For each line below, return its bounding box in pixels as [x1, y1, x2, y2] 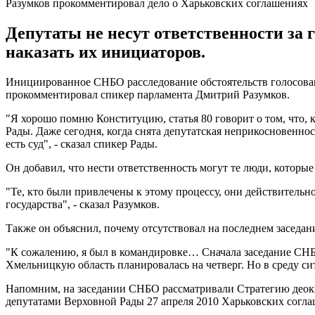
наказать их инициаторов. [6, 42, 205, 61]
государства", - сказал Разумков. [6, 198, 160, 210]
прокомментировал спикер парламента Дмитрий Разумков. [6, 88, 290, 101]
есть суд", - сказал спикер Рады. [6, 137, 157, 150]
